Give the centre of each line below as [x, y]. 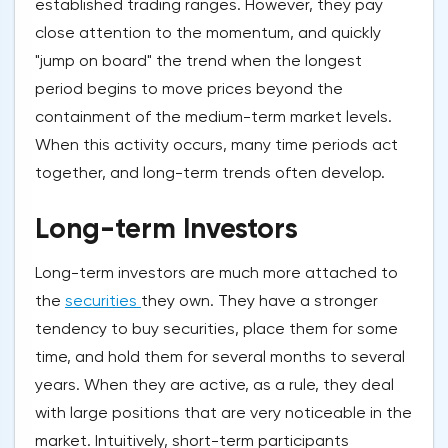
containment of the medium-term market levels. [213, 117]
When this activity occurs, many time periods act [216, 145]
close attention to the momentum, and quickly [208, 33]
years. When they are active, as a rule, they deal [214, 385]
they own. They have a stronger [259, 301]
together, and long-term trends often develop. [210, 173]
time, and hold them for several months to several [220, 357]
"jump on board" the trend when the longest [198, 61]
